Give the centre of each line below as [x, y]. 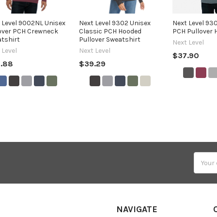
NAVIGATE [137, 209]
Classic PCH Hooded [110, 31]
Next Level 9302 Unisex [115, 23]
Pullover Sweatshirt [110, 39]
